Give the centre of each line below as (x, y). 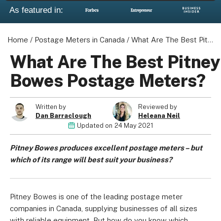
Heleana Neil (159, 116)
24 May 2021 (134, 126)
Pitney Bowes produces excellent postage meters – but (106, 148)
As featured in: (36, 10)
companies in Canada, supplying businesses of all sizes (104, 208)
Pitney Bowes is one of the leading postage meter (96, 197)
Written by (51, 107)
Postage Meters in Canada (80, 40)
